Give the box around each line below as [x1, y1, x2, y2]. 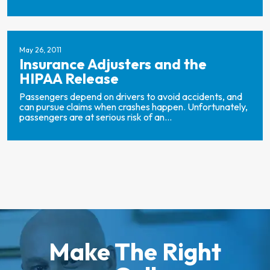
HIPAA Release [19, 69, 119, 87]
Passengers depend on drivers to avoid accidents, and [19, 90, 242, 102]
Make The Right [49, 236, 221, 266]
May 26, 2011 [19, 45, 61, 54]
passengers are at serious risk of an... [19, 111, 172, 123]
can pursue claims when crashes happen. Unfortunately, [19, 101, 248, 113]
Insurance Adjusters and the [19, 55, 207, 73]
